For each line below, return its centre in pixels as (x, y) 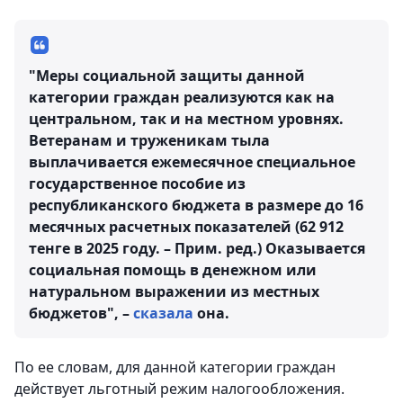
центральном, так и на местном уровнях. (186, 119)
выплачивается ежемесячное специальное (192, 162)
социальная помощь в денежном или (173, 270)
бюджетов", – (81, 313)
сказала (163, 313)
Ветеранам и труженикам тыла (149, 140)
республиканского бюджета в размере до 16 (196, 205)
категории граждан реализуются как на (182, 97)
